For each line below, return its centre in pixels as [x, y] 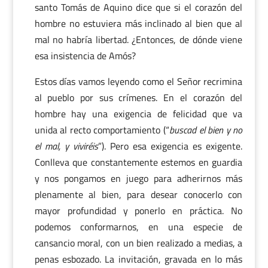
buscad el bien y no [206, 130]
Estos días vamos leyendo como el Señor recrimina [138, 81]
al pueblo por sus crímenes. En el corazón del [138, 98]
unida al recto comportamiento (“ [102, 130]
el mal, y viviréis [66, 146]
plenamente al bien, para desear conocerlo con [138, 194]
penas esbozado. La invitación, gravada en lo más [138, 259]
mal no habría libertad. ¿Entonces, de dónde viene [138, 39]
